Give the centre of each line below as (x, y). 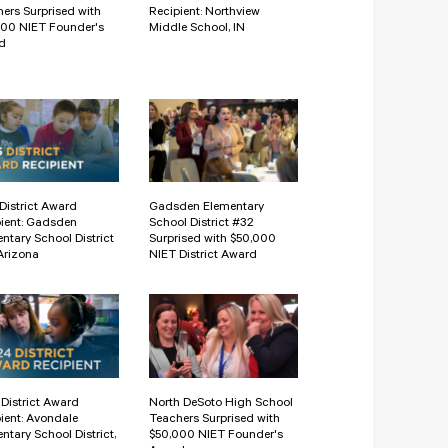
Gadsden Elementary (206, 208)
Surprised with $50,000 (212, 240)
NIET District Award (203, 256)
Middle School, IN (197, 28)
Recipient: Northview (204, 12)
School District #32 (201, 224)
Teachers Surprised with (214, 420)
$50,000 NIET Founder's (216, 436)
